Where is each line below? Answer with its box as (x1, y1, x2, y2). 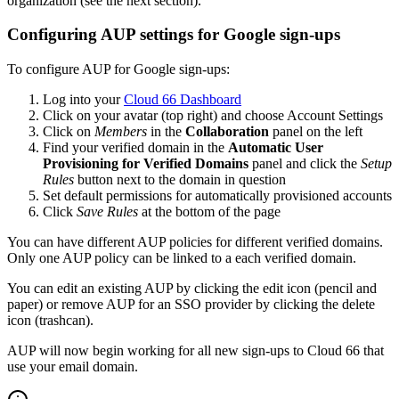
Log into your (43, 92, 124, 108)
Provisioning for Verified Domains (43, 156, 248, 172)
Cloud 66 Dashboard (124, 92, 241, 108)
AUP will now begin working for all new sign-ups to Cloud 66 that (7, 343, 384, 359)
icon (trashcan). (7, 313, 94, 329)
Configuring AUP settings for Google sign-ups (7, 25, 340, 45)
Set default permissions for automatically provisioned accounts (43, 188, 392, 204)
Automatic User (228, 140, 323, 156)
